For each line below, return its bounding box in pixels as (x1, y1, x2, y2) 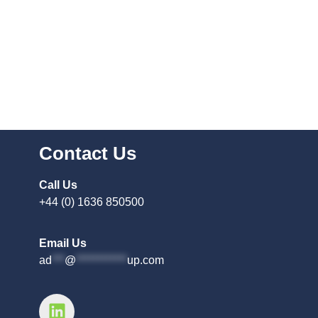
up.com (127, 254, 164, 267)
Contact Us (39, 142, 136, 164)
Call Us (39, 178, 77, 191)
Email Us (39, 237, 87, 250)
